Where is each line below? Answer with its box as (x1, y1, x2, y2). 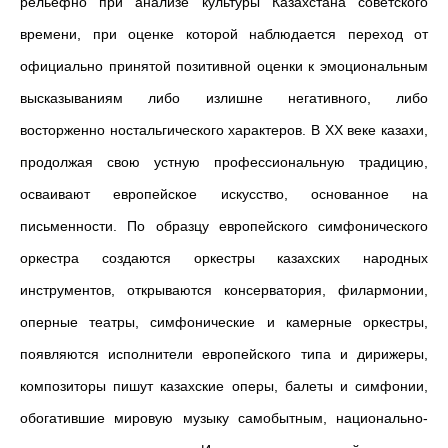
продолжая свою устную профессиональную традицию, (20, 154, 428, 170)
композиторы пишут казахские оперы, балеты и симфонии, (20, 378, 428, 394)
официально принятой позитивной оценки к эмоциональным (20, 58, 428, 74)
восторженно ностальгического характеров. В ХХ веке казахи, (20, 122, 428, 138)
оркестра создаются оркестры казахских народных (20, 250, 428, 266)
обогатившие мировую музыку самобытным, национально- (20, 410, 428, 426)
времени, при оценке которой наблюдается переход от (20, 26, 428, 42)
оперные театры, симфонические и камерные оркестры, (20, 314, 428, 330)
